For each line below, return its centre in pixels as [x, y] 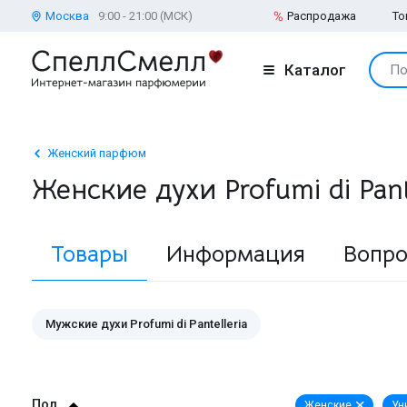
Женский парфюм [97, 153]
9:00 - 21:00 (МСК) [145, 16]
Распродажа [321, 16]
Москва [67, 16]
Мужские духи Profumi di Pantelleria [146, 323]
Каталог [315, 69]
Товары [89, 253]
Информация [236, 253]
